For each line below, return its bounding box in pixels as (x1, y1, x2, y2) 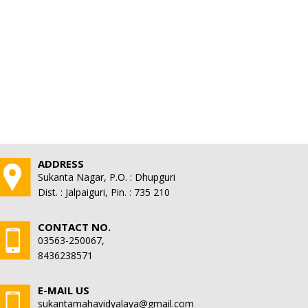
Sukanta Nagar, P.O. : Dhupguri (38, 170, 175, 184)
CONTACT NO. (38, 219, 111, 234)
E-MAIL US (38, 283, 89, 297)
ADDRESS (38, 156, 84, 170)
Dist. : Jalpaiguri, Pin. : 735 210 (38, 185, 170, 199)
